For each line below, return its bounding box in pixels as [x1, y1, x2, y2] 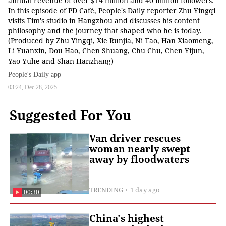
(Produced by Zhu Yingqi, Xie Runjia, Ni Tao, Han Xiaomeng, [8, 37, 213, 45]
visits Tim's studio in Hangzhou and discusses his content [8, 17, 200, 25]
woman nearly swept [89, 143, 190, 155]
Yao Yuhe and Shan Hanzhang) [8, 57, 114, 66]
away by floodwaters [89, 154, 189, 166]
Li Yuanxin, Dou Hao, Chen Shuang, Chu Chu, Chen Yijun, [8, 47, 204, 55]
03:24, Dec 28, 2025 [8, 84, 57, 91]
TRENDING [89, 186, 123, 193]
